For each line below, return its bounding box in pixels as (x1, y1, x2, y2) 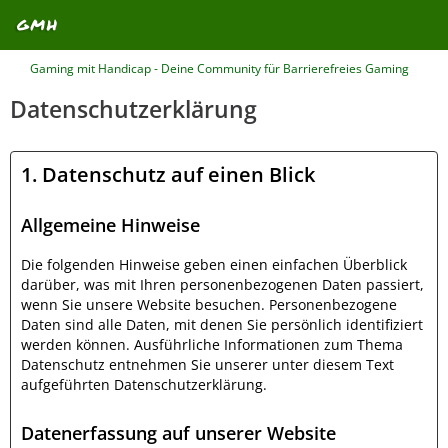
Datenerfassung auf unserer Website (21, 421, 336, 445)
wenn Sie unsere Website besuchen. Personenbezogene (21, 295, 397, 314)
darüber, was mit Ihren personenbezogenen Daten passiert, (21, 275, 424, 294)
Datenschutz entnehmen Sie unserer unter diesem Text (21, 355, 394, 374)
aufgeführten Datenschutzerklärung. (21, 375, 267, 394)
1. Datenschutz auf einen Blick (21, 161, 315, 188)
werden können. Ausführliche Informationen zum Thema (21, 335, 403, 354)
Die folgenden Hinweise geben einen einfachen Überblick (21, 255, 407, 274)
